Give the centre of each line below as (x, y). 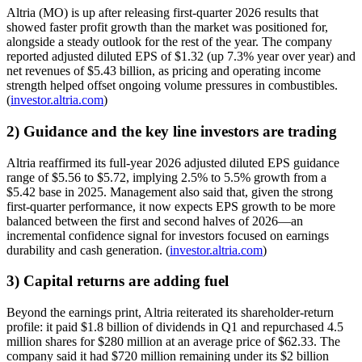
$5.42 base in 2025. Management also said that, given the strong (170, 192)
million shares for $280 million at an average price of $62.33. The (173, 342)
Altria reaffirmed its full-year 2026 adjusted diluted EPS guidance (173, 162)
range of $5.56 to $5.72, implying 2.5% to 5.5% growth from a (166, 177)
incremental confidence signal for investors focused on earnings (168, 235)
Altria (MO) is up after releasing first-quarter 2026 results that (162, 13)
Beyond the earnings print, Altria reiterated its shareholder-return (170, 313)
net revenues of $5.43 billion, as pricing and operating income (164, 71)
